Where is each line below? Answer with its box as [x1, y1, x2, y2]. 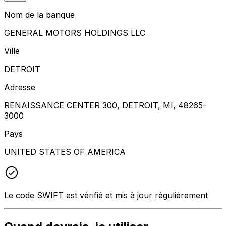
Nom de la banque [4, 9, 75, 20]
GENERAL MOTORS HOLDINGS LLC [4, 27, 145, 38]
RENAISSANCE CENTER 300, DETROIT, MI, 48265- [4, 100, 206, 110]
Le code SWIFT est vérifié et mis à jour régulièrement [4, 190, 208, 200]
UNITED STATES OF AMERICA [4, 146, 126, 157]
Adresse [4, 82, 35, 92]
